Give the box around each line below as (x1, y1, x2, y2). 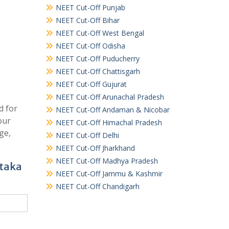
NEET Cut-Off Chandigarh (55, 181, 140, 191)
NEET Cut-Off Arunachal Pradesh (55, 92, 164, 102)
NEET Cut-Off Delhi (55, 130, 119, 140)
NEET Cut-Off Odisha (55, 41, 125, 51)
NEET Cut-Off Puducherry (55, 54, 140, 63)
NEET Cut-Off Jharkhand (55, 143, 135, 153)
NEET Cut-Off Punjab (55, 3, 125, 12)
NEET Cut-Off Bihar (55, 15, 120, 25)
